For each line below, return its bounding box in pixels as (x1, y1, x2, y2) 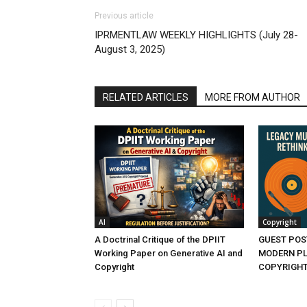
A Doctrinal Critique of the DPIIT (95, 234, 225, 245)
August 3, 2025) (95, 43, 165, 56)
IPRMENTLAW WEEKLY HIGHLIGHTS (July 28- (95, 29, 298, 41)
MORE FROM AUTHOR (205, 92, 300, 103)
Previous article (95, 11, 153, 21)
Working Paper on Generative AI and (95, 248, 243, 258)
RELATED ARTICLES (103, 92, 188, 103)
